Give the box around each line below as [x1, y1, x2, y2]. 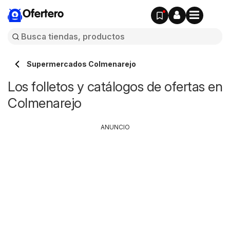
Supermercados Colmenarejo [27, 60, 136, 68]
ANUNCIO [100, 123, 130, 131]
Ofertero [23, 9, 64, 20]
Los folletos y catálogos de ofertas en [8, 79, 222, 94]
